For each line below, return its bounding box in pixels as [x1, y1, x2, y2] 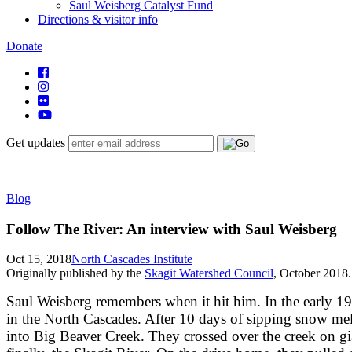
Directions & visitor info [38, 13, 158, 26]
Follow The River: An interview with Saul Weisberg [6, 220, 337, 237]
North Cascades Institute [71, 252, 192, 266]
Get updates [6, 136, 65, 149]
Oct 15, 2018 [6, 252, 71, 266]
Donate [6, 39, 42, 53]
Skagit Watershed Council [145, 266, 273, 280]
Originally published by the [6, 266, 145, 280]
